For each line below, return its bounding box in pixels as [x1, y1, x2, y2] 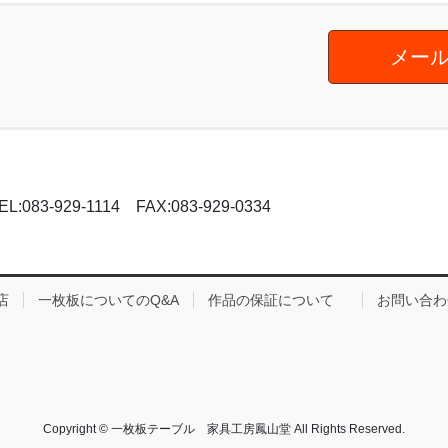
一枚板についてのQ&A [38, 291, 179, 308]
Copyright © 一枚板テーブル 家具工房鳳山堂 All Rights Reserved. [43, 421, 405, 436]
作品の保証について [208, 291, 348, 308]
